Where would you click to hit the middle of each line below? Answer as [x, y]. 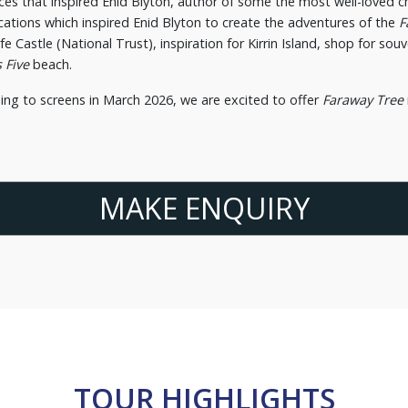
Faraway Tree [363, 100]
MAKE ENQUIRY [204, 209]
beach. [51, 65]
